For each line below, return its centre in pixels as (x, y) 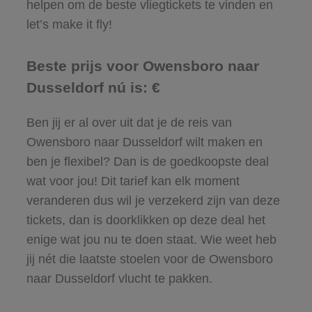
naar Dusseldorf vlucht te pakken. (119, 278)
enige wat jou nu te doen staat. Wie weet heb (151, 239)
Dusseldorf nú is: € (93, 87)
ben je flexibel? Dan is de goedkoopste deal (147, 161)
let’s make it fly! (69, 24)
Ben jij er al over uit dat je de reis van (129, 122)
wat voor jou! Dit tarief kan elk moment (133, 181)
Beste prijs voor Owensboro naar (142, 65)
